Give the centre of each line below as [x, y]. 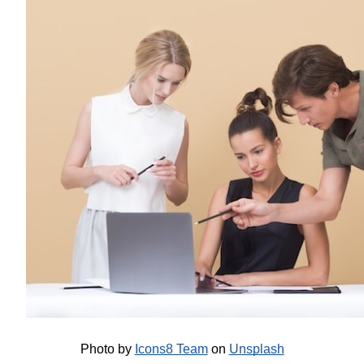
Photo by [106, 349]
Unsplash [256, 349]
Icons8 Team [171, 349]
